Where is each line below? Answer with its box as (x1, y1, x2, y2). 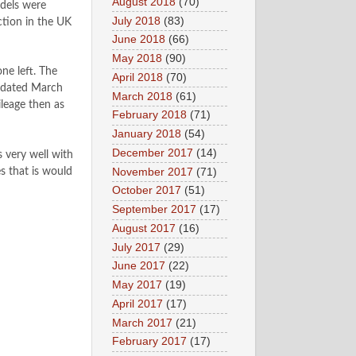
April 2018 (112, 71, 163, 83)
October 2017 (112, 184, 181, 197)
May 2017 (112, 279, 162, 292)
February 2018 (112, 109, 187, 122)
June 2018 (112, 33, 165, 46)
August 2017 (112, 222, 176, 234)
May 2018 (112, 52, 162, 65)
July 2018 (112, 14, 161, 27)
